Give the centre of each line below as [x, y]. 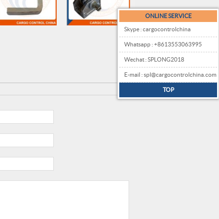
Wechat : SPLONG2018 [154, 59]
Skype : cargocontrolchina [157, 29]
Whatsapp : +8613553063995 [163, 44]
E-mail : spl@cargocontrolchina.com [170, 74]
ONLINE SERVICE [168, 16]
